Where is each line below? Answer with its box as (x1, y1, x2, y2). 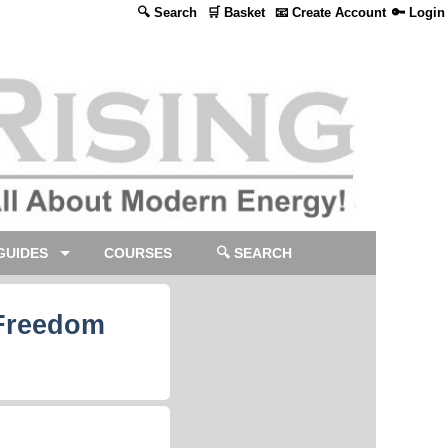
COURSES (104, 245, 172, 261)
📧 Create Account (275, 5, 386, 20)
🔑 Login (392, 5, 445, 20)
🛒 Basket (207, 5, 265, 20)
